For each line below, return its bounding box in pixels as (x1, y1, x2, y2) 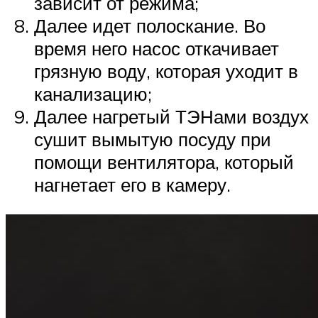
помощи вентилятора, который (34, 150, 294, 174)
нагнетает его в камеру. (34, 173, 231, 197)
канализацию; (34, 82, 152, 106)
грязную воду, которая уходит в (34, 60, 298, 83)
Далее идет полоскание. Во (34, 14, 265, 38)
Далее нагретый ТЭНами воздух (34, 105, 309, 128)
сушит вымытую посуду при (34, 128, 271, 151)
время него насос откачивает (34, 37, 279, 60)
